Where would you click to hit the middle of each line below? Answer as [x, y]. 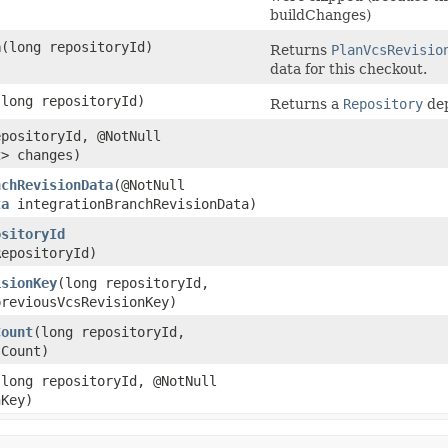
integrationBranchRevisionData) [133, 203]
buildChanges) [320, 14]
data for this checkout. [348, 68]
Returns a [306, 103]
